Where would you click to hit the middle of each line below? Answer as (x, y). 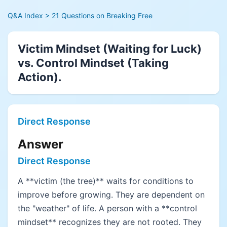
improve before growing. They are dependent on (111, 195)
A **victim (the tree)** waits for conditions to (106, 181)
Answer (41, 144)
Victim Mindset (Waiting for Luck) (110, 49)
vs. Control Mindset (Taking (93, 63)
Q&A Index (25, 15)
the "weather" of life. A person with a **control (107, 208)
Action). (40, 77)
